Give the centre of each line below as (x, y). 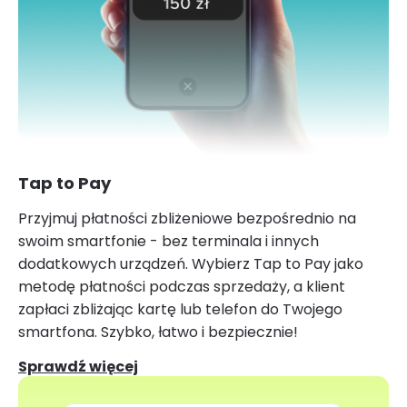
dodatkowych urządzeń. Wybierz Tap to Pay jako (191, 263)
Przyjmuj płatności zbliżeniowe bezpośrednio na (187, 218)
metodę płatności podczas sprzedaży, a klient (182, 286)
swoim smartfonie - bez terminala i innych (169, 241)
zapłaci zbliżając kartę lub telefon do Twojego (180, 309)
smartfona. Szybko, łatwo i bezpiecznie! (158, 332)
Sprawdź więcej (78, 366)
